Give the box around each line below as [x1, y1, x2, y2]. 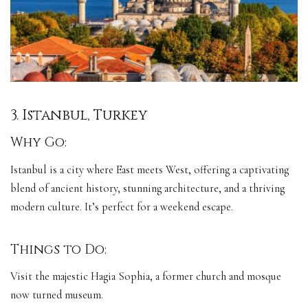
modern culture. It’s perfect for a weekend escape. [10, 199, 233, 214]
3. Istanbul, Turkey [10, 105, 147, 125]
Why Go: [10, 134, 70, 152]
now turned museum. [10, 288, 103, 302]
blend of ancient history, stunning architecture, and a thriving [10, 181, 285, 195]
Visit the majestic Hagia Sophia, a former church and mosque [10, 269, 281, 284]
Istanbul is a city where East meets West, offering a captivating [10, 162, 289, 177]
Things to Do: [10, 241, 107, 258]
